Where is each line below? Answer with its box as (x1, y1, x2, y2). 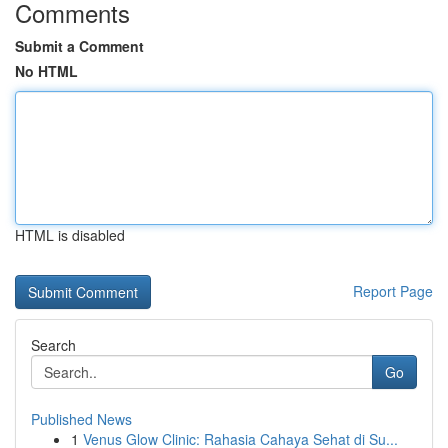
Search (31, 335, 76, 355)
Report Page (353, 281, 433, 301)
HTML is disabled (15, 225, 125, 245)
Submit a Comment (15, 36, 144, 56)
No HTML (15, 61, 78, 81)
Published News (31, 409, 132, 429)
